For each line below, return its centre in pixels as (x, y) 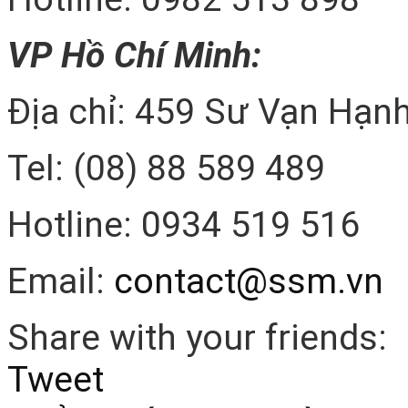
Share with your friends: (197, 338)
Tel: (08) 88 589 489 (166, 169)
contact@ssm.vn (249, 282)
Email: (61, 282)
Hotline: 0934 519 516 (184, 225)
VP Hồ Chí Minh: (134, 56)
